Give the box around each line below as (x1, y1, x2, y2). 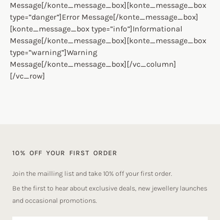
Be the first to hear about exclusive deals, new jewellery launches (12, 184, 207, 192)
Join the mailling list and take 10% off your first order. (12, 169, 172, 178)
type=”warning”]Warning (10, 48, 97, 57)
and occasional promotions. (12, 196, 97, 205)
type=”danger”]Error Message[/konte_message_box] (10, 12, 198, 22)
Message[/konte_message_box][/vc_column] (10, 59, 176, 69)
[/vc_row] (10, 71, 45, 81)
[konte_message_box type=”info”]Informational (10, 24, 182, 33)
